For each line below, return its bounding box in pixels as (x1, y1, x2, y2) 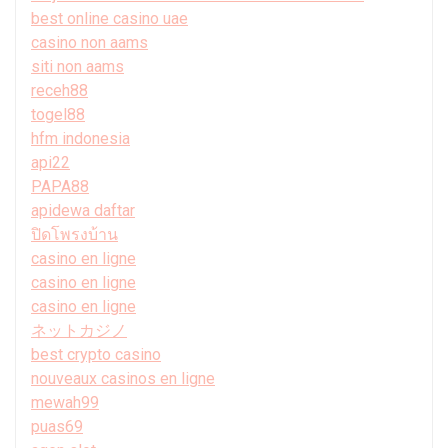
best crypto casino (31, 344, 161, 364)
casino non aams (31, 32, 148, 52)
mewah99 (31, 392, 99, 412)
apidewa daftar (31, 200, 135, 220)
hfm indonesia (31, 128, 130, 148)
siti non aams (31, 56, 124, 76)
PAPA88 (31, 176, 89, 196)
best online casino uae (31, 8, 188, 28)
